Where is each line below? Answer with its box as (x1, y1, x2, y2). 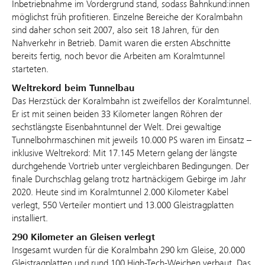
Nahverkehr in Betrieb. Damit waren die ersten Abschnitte (12, 37, 231, 49)
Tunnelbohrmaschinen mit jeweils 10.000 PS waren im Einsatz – (12, 134, 251, 146)
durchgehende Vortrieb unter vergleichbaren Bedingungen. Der (12, 160, 249, 172)
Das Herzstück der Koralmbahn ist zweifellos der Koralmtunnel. (12, 95, 251, 107)
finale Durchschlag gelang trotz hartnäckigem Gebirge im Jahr (12, 173, 246, 185)
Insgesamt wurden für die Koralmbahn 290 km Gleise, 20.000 (12, 244, 245, 256)
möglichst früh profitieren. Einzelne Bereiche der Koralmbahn (12, 11, 243, 23)
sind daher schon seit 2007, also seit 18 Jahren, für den (12, 24, 219, 36)
